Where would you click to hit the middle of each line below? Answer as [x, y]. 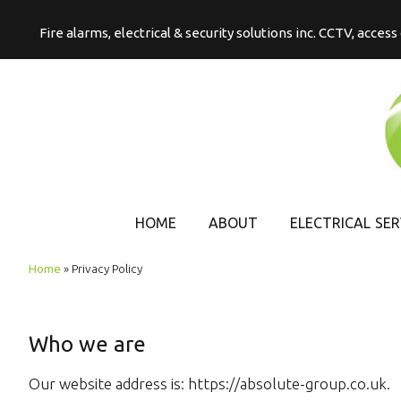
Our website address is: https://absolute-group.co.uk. [209, 384]
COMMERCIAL [341, 261]
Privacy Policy [107, 269]
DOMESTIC [330, 321]
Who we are [87, 344]
